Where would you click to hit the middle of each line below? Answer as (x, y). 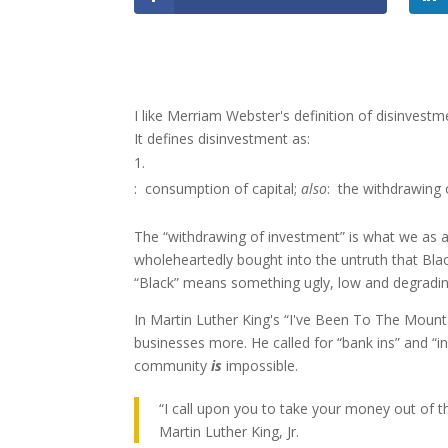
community (173, 365)
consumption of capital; (219, 188)
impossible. (260, 365)
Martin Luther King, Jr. (229, 431)
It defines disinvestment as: (222, 138)
